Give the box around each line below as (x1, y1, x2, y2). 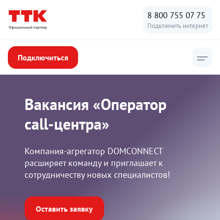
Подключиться (18, 53, 68, 62)
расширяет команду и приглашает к (25, 157, 163, 168)
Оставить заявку (36, 204, 93, 214)
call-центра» (25, 113, 110, 134)
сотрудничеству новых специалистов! (25, 169, 170, 180)
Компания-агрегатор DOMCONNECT (25, 145, 163, 157)
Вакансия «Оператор (25, 94, 166, 114)
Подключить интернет (147, 22, 208, 30)
